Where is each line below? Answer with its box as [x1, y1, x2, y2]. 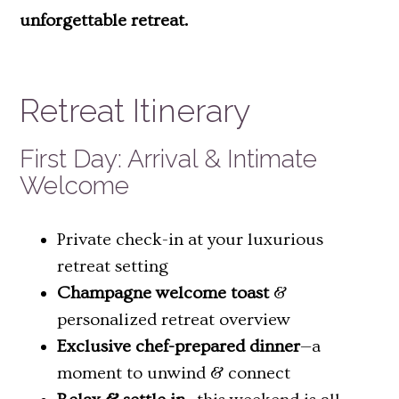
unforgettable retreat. [20, 10, 188, 30]
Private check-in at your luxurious [57, 230, 323, 250]
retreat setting [57, 256, 168, 277]
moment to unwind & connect [57, 363, 290, 384]
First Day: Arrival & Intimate [20, 143, 317, 174]
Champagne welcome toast [57, 283, 269, 304]
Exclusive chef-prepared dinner [57, 337, 300, 357]
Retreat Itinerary [20, 91, 250, 129]
